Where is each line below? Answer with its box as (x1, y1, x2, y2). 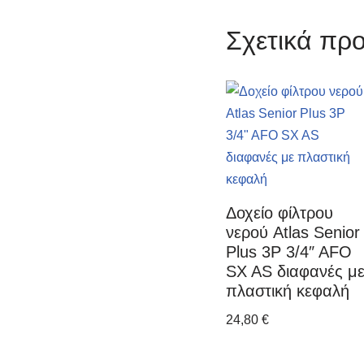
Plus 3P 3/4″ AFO (225, 243, 352, 261)
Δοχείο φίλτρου (225, 204, 333, 222)
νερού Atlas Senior (225, 223, 360, 241)
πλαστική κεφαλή (225, 282, 349, 300)
